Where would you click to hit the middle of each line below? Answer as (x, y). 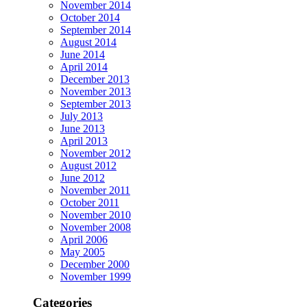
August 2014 (88, 42)
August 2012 (88, 165)
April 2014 (84, 66)
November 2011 (95, 190)
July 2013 (82, 116)
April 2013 (84, 140)
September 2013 (96, 103)
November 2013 (96, 91)
